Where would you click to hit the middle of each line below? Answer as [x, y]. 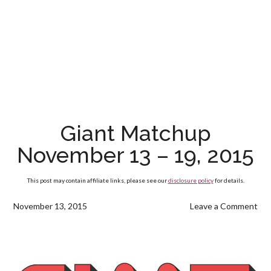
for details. [229, 180]
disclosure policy [191, 180]
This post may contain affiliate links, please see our [97, 180]
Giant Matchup [135, 133]
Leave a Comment [224, 206]
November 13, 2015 [51, 206]
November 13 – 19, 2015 [135, 155]
